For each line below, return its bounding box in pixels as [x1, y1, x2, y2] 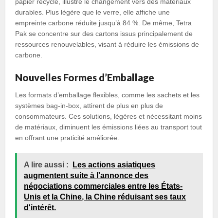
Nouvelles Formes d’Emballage [15, 72, 155, 83]
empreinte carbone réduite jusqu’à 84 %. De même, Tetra [15, 19, 192, 27]
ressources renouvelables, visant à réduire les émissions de [15, 40, 200, 48]
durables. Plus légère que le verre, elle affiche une [15, 8, 170, 16]
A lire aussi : [24, 161, 69, 169]
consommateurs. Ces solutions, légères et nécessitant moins [15, 112, 202, 120]
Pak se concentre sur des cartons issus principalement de [15, 30, 193, 37]
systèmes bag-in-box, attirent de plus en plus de [15, 102, 163, 109]
